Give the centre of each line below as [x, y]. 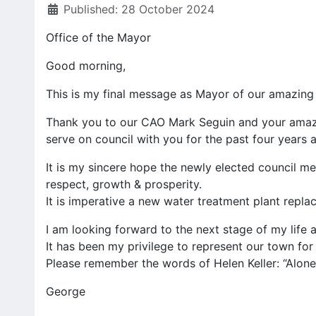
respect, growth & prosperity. [123, 184]
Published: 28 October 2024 [139, 10]
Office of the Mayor [98, 38]
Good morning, [85, 66]
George [65, 292]
